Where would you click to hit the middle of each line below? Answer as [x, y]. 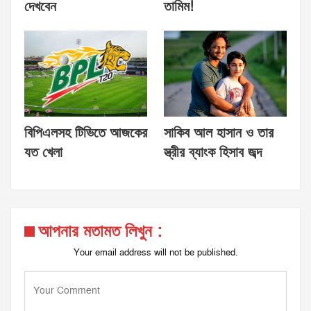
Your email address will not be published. [155, 252]
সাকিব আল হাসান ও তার [219, 133]
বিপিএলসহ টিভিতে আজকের [86, 133]
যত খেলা [43, 152]
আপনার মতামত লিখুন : [100, 231]
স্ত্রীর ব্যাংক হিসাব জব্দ [213, 152]
